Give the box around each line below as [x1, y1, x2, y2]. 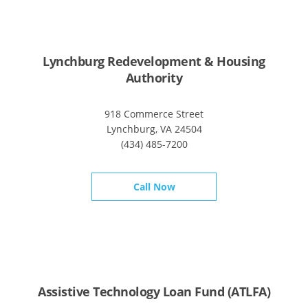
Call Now [133, 180, 175, 194]
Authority [125, 69, 183, 87]
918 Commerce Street [104, 107, 203, 121]
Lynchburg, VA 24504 [106, 122, 202, 136]
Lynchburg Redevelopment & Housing [43, 53, 265, 70]
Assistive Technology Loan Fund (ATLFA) [38, 283, 270, 300]
